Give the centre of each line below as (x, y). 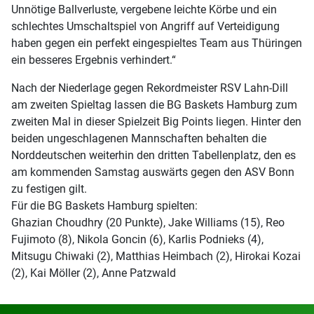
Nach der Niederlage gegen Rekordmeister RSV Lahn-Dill (150, 88)
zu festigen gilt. (49, 189)
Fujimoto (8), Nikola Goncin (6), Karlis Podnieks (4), (137, 239)
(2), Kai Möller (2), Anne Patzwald (94, 273)
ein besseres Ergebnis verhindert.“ (94, 60)
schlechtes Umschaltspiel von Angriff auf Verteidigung (145, 26)
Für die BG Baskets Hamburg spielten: (104, 205)
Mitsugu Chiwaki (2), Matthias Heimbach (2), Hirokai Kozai (156, 256)
